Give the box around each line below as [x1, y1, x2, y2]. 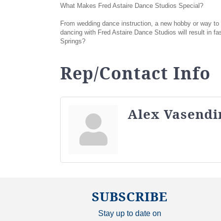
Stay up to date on [98, 209, 161, 218]
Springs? [60, 37, 85, 45]
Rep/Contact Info [60, 61, 211, 84]
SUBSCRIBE [91, 187, 168, 205]
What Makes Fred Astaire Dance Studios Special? [60, 1, 203, 9]
